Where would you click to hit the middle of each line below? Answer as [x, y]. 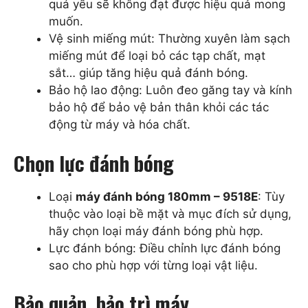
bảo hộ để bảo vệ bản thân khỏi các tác [159, 108]
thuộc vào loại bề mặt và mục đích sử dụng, [170, 213]
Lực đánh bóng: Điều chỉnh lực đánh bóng [165, 248]
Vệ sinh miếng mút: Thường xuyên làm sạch [169, 39]
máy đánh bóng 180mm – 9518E [167, 196]
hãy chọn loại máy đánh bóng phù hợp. [156, 231]
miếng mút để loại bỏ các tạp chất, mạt [157, 56]
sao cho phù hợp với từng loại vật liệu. [153, 265]
